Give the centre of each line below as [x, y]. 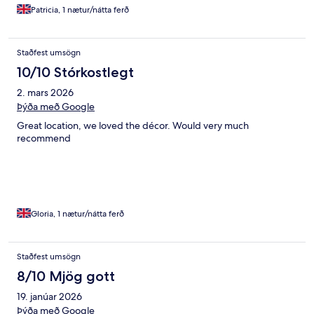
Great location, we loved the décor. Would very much [133, 126]
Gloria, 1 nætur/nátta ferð [77, 214]
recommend [44, 138]
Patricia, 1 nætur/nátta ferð [80, 10]
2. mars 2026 [45, 93]
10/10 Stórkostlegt [75, 73]
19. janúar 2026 [49, 297]
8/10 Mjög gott [66, 277]
